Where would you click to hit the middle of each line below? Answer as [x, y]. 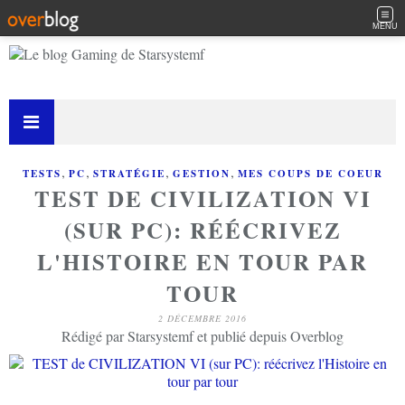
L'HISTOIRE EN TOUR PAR [202, 262]
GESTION [201, 174]
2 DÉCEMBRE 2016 [202, 318]
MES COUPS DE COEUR [310, 174]
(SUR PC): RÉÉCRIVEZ [202, 230]
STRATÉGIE [129, 174]
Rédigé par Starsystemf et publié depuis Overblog [202, 336]
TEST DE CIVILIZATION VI [202, 198]
